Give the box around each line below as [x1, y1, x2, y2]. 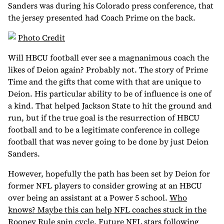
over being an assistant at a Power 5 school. [8, 192, 169, 203]
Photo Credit [18, 32, 65, 43]
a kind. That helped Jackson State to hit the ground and [8, 100, 212, 111]
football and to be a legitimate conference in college [8, 124, 199, 135]
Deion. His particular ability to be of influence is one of [8, 88, 211, 99]
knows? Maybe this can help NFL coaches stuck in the [8, 204, 206, 215]
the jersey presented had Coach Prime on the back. [8, 12, 195, 23]
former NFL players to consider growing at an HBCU [8, 180, 202, 191]
